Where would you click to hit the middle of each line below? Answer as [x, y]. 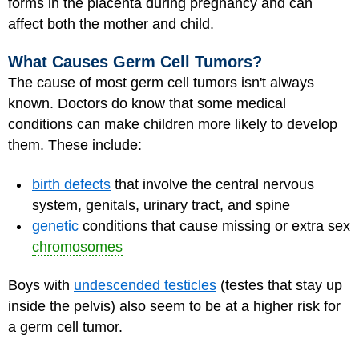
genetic [55, 226]
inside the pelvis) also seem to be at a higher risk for [174, 306]
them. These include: [75, 145]
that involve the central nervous [212, 184]
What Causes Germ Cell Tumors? [135, 62]
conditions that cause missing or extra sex [214, 226]
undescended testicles [145, 285]
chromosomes [77, 246]
